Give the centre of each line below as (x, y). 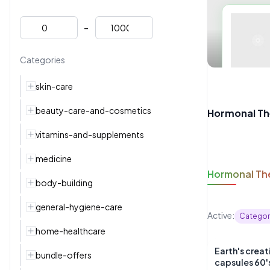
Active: (221, 215)
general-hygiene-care (79, 207)
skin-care (54, 86)
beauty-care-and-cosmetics (93, 110)
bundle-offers (64, 255)
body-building (64, 183)
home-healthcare (71, 231)
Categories (42, 60)
